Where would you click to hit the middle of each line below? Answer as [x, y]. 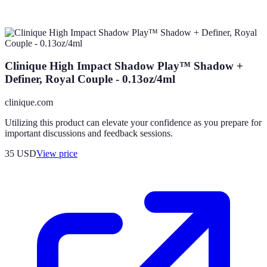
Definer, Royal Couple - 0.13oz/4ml [90, 79]
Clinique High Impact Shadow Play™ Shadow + [124, 66]
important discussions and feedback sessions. [89, 133]
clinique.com [29, 103]
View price [57, 154]
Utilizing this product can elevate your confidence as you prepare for [133, 123]
